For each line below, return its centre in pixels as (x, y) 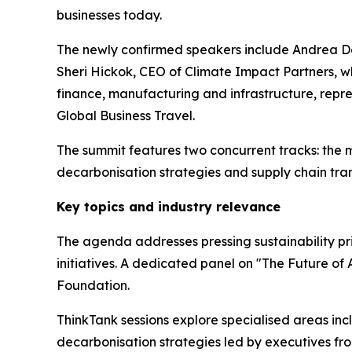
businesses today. (109, 15)
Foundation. (93, 285)
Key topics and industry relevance (169, 206)
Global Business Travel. (126, 115)
